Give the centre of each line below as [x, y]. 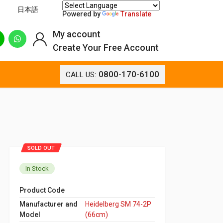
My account [77, 34]
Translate [136, 14]
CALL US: [81, 74]
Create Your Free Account [106, 48]
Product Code [42, 190]
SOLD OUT [41, 148]
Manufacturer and [49, 204]
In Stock [37, 168]
